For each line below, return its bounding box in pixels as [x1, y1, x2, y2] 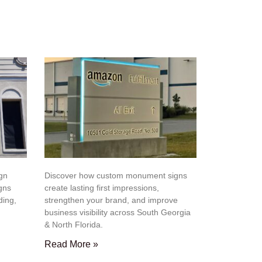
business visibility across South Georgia [44, 207, 191, 217]
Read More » [44, 239, 98, 249]
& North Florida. [44, 219, 103, 229]
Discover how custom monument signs [44, 170, 187, 180]
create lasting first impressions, [44, 182, 159, 192]
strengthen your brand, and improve [44, 195, 178, 205]
